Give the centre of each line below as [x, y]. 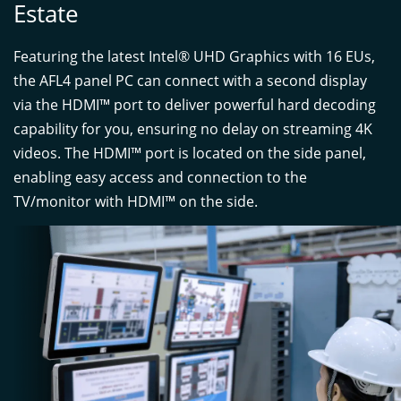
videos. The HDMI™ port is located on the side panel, [190, 153]
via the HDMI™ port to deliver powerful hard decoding [195, 105]
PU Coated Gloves [122, 345]
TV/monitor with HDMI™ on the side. [136, 201]
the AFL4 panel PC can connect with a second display [190, 81]
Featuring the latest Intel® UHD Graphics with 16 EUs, [194, 56]
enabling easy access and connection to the [160, 177]
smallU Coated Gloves [280, 345]
